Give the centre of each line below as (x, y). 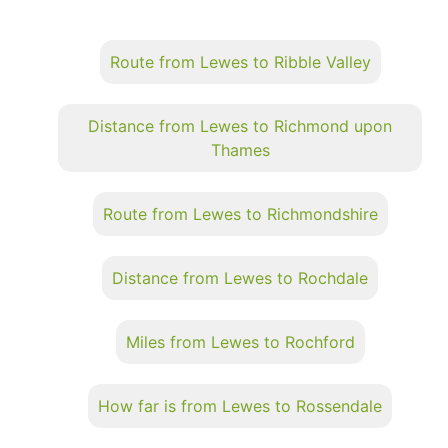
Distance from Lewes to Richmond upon (240, 125)
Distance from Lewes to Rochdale (240, 277)
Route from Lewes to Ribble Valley (240, 61)
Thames (240, 149)
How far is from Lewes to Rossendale (240, 405)
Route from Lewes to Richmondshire (240, 213)
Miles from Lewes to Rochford (240, 341)
